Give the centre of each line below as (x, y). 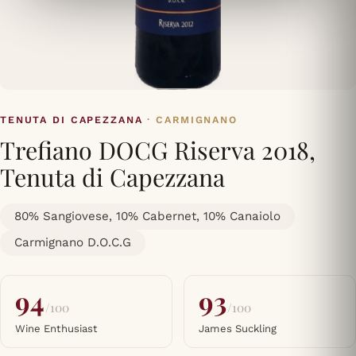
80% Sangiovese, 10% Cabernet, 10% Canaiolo (147, 217)
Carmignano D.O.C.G (73, 243)
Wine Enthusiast (56, 329)
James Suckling (238, 329)
